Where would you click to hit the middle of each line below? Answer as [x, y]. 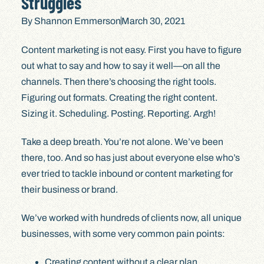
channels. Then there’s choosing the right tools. [118, 82]
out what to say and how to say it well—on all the [121, 66]
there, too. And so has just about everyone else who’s [130, 157]
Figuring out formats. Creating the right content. [119, 98]
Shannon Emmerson [76, 21]
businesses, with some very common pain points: [123, 233]
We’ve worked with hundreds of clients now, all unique [131, 217]
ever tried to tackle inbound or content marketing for [127, 173]
